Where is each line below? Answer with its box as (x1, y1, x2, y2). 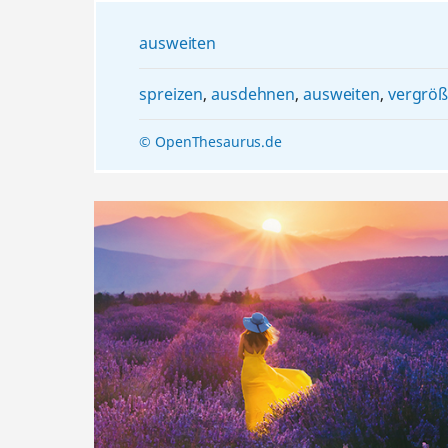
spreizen (139, 82, 204, 105)
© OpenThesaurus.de (139, 131, 282, 151)
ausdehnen (211, 82, 295, 105)
